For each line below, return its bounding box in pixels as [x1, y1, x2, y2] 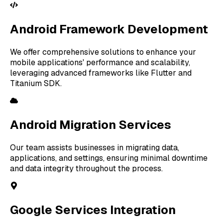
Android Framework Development [10, 21, 209, 37]
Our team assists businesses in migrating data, [10, 142, 180, 153]
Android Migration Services [10, 116, 172, 132]
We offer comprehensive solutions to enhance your [10, 47, 197, 57]
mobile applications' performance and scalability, [10, 57, 191, 68]
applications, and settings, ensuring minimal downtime [10, 152, 208, 163]
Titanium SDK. [10, 78, 62, 89]
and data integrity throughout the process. [10, 163, 163, 174]
